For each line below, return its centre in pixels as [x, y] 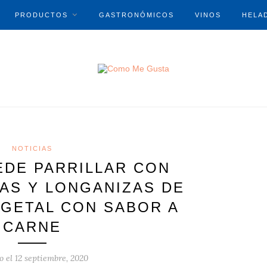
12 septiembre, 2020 [51, 258]
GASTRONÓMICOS [136, 15]
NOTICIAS [32, 149]
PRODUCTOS [41, 15]
